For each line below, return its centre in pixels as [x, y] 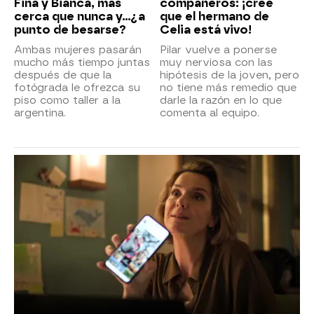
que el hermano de [214, 16]
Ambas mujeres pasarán [78, 49]
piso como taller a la [67, 100]
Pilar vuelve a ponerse [218, 49]
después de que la [63, 75]
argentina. [40, 112]
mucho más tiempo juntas [82, 62]
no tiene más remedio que [228, 87]
